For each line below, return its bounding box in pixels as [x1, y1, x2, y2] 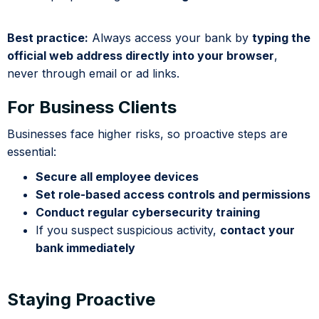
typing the [252, 31, 310, 46]
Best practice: [7, 31, 88, 46]
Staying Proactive [7, 289, 155, 310]
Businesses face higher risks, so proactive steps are [7, 127, 288, 142]
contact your [220, 223, 295, 238]
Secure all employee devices [36, 169, 199, 184]
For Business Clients [7, 97, 177, 118]
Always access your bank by [88, 31, 252, 46]
